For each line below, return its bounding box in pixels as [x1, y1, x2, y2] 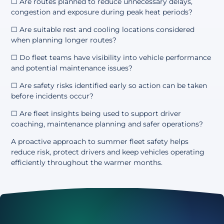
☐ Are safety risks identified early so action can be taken [11, 80, 207, 90]
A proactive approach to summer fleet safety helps [11, 136, 189, 146]
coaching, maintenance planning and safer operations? [11, 119, 203, 128]
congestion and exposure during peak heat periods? [11, 7, 193, 16]
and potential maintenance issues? [11, 63, 133, 72]
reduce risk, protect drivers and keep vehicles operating [11, 147, 205, 156]
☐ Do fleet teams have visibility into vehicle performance [11, 52, 211, 62]
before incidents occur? [11, 91, 94, 100]
